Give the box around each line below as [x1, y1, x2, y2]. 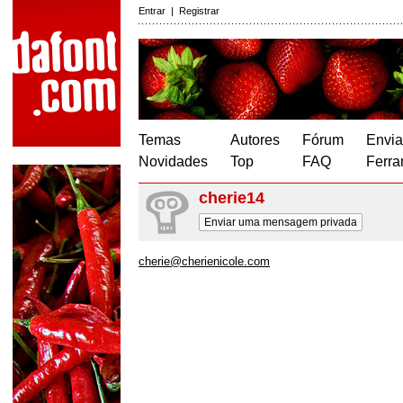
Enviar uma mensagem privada [204, 216, 357, 228]
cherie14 [199, 189, 264, 207]
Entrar [139, 5, 166, 16]
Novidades [139, 154, 208, 169]
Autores [230, 132, 280, 148]
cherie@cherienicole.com [139, 255, 270, 268]
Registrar [179, 5, 219, 16]
